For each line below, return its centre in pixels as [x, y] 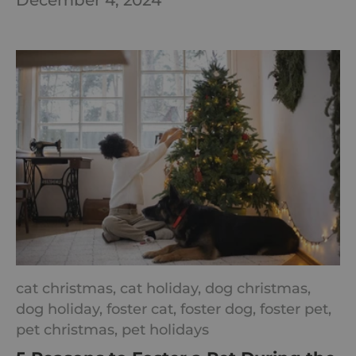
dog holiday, [61, 309]
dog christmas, [258, 288]
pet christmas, [69, 330]
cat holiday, [163, 288]
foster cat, [143, 309]
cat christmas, [68, 288]
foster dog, [220, 309]
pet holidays [165, 330]
